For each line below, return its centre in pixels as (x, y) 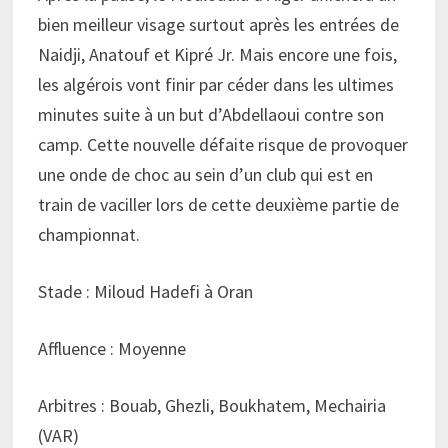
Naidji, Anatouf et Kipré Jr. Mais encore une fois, (217, 54)
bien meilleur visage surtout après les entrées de (218, 24)
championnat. (92, 234)
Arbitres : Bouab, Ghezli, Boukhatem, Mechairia (211, 405)
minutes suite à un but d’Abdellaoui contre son (210, 114)
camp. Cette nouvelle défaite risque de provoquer (222, 144)
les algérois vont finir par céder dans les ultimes (215, 84)
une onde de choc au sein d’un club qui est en (205, 174)
